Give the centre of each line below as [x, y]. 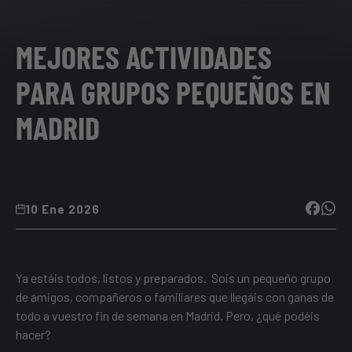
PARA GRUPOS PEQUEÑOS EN [173, 92]
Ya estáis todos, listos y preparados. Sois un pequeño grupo [173, 278]
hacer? [33, 335]
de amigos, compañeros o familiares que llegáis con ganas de [175, 297]
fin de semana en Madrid [158, 316]
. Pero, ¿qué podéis [270, 316]
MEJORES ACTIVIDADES [144, 57]
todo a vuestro [55, 316]
